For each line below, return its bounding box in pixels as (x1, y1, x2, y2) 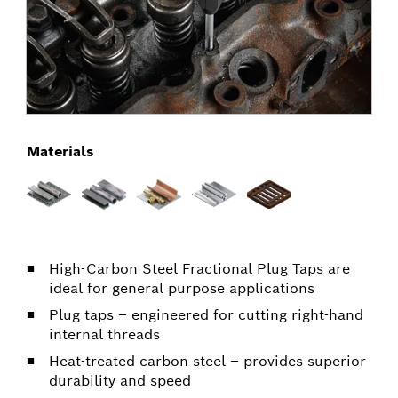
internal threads (49, 324, 160, 344)
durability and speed (49, 370, 191, 390)
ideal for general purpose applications (49, 278, 314, 298)
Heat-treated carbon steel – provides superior (49, 351, 366, 370)
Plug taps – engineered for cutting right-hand (49, 305, 363, 324)
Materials (27, 141, 93, 161)
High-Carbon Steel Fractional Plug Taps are (49, 259, 350, 278)
